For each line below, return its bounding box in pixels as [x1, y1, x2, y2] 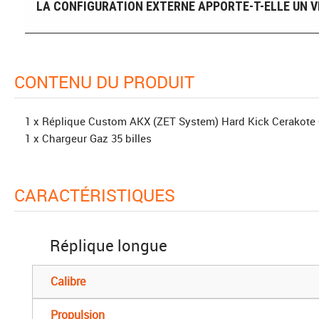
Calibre [51, 273, 85, 289]
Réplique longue [50, 234, 167, 256]
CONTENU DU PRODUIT [25, 70, 194, 93]
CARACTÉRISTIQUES [25, 183, 175, 206]
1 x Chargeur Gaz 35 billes [25, 130, 152, 145]
